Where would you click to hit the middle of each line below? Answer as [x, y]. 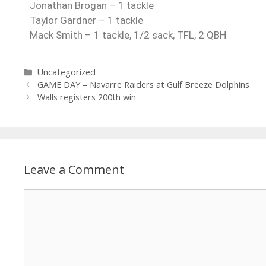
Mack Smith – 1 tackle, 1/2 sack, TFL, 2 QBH [128, 35]
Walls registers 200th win [87, 97]
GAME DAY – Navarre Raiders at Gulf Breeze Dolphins [144, 85]
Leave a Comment [74, 170]
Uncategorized [67, 72]
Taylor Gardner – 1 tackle [86, 20]
